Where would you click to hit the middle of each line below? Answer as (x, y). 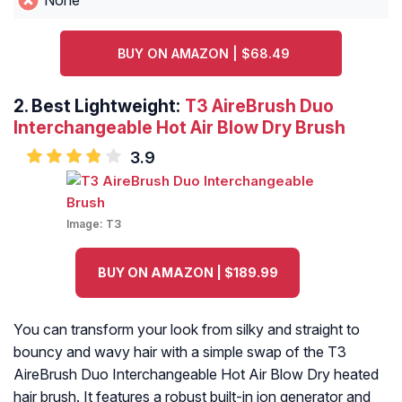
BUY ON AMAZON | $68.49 (203, 54)
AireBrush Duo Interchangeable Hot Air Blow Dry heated (196, 375)
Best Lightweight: (106, 106)
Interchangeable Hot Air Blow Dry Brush (179, 128)
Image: (86, 224)
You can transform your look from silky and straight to (187, 330)
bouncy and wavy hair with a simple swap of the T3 (180, 352)
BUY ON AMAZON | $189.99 (188, 273)
